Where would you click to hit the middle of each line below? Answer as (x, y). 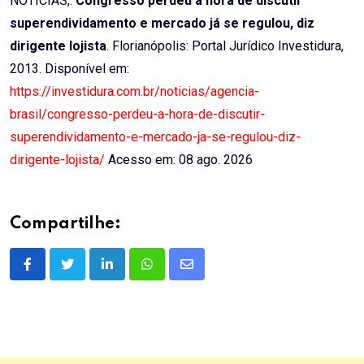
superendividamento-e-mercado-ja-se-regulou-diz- (155, 137)
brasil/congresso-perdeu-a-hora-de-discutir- (137, 115)
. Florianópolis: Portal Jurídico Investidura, (225, 46)
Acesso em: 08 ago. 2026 (179, 160)
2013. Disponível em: (69, 69)
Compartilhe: (65, 225)
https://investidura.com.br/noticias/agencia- (134, 92)
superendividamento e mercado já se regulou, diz (162, 24)
